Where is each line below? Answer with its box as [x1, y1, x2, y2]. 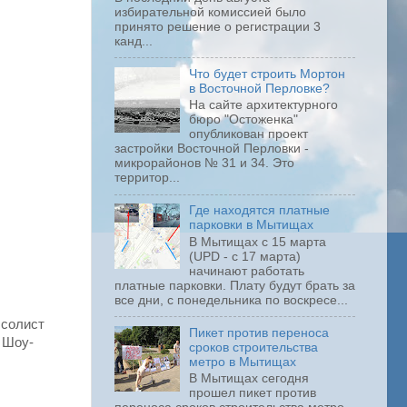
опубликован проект [189, 127, 309, 142]
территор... [114, 171, 180, 185]
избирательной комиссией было [114, 5, 306, 19]
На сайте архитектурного [189, 98, 339, 113]
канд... [114, 34, 153, 48]
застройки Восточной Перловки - [114, 142, 309, 156]
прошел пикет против [189, 386, 317, 401]
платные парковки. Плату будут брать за [114, 278, 355, 293]
